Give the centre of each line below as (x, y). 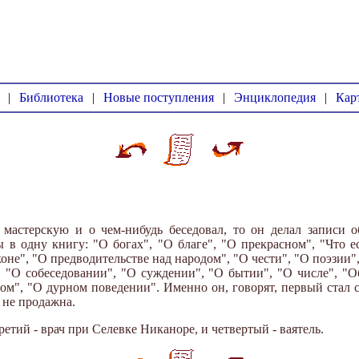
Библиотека (51, 97)
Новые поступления (159, 97)
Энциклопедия (275, 97)
